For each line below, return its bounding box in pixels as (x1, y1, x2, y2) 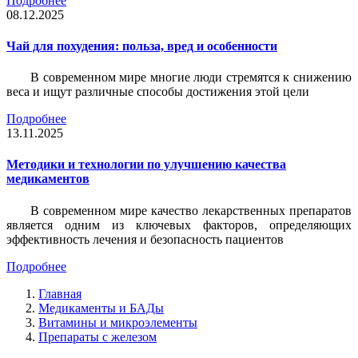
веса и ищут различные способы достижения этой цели (6, 85, 309, 99)
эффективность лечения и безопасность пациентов (6, 232, 284, 246)
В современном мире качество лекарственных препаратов (30, 203, 352, 217)
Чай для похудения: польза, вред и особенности (6, 38, 277, 53)
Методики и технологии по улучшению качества (6, 157, 286, 172)
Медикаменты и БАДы (38, 300, 164, 315)
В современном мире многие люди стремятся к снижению (30, 70, 352, 85)
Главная (38, 286, 82, 300)
